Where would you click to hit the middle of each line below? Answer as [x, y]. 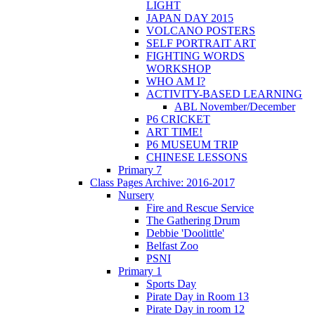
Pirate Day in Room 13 [198, 296]
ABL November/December [235, 106]
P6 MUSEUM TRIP [192, 144]
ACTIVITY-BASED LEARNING [224, 94]
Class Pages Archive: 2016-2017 [162, 182]
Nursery [136, 195]
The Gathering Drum [193, 220]
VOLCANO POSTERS [201, 30]
